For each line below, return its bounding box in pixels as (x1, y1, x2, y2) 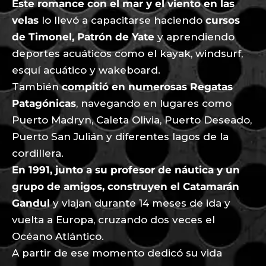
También (12, 80, 62, 93)
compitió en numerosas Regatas (62, 80, 233, 93)
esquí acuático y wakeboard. (12, 64, 160, 76)
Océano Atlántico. (12, 230, 104, 242)
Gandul (12, 197, 50, 209)
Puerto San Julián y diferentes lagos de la (12, 130, 229, 142)
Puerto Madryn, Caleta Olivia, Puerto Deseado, (12, 113, 252, 126)
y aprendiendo (154, 30, 235, 43)
